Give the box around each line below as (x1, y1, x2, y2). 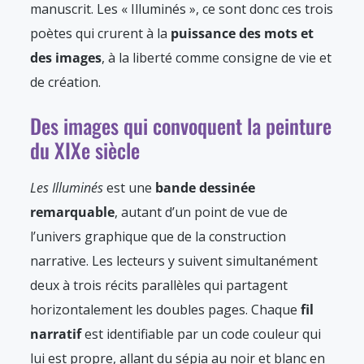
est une (103, 179, 152, 197)
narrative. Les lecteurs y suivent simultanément (30, 252, 318, 271)
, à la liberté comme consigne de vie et (102, 49, 331, 67)
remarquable (30, 203, 115, 222)
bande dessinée (152, 179, 255, 197)
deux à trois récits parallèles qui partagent (30, 276, 288, 295)
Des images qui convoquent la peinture (30, 110, 331, 141)
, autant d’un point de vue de (115, 203, 288, 222)
